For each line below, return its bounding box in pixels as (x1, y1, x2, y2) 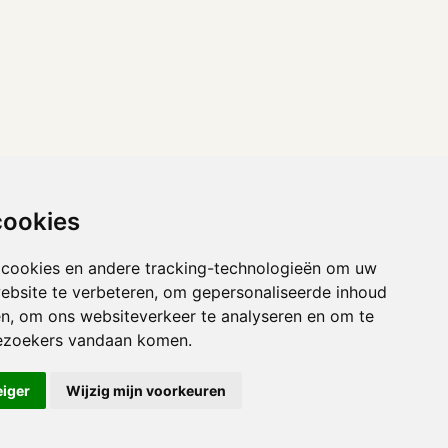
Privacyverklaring (250, 393, 361, 411)
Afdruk (373, 393, 418, 411)
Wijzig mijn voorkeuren (66, 382, 226, 399)
